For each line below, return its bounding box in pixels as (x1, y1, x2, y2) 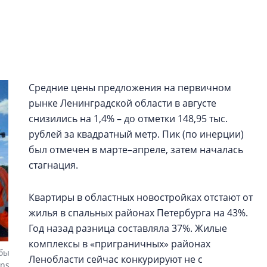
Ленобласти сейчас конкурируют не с (29, 253, 203, 266)
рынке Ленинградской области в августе (29, 97, 216, 110)
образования (184, 70, 246, 81)
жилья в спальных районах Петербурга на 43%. (29, 206, 248, 219)
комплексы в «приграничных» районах (29, 237, 210, 250)
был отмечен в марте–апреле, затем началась (29, 143, 243, 156)
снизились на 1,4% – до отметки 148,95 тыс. (29, 112, 228, 125)
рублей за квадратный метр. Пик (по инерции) (29, 128, 244, 141)
